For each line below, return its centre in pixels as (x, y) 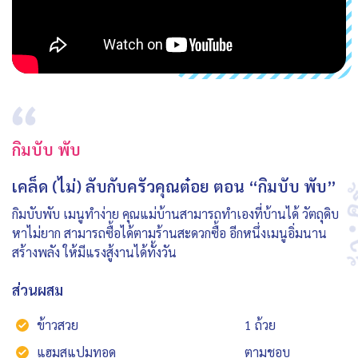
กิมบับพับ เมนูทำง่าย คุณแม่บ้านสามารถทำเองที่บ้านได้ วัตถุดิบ (175, 214)
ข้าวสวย (58, 325)
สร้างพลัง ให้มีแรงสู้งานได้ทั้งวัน (94, 253)
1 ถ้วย (260, 325)
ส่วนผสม (38, 290)
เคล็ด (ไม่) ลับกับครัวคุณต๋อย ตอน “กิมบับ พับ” (174, 187)
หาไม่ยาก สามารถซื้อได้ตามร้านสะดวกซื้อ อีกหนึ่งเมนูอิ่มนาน (169, 233)
